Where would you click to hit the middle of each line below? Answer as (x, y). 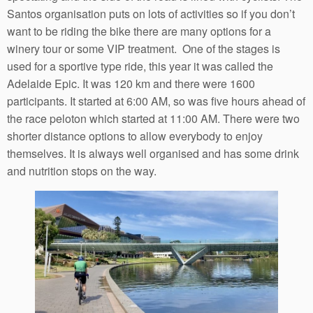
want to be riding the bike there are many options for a (139, 31)
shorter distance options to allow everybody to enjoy (135, 136)
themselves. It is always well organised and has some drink (153, 153)
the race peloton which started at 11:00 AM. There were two (153, 118)
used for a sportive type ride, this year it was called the (140, 66)
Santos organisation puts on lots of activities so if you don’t (151, 13)
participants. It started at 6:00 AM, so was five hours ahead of (156, 101)
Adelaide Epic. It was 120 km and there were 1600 (131, 83)
